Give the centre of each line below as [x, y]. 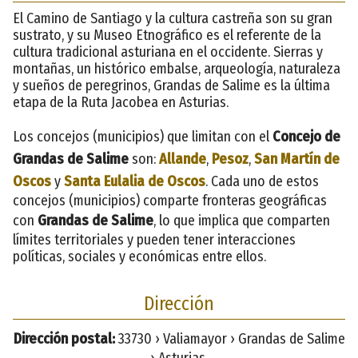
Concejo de [306, 136]
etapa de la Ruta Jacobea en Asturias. [121, 102]
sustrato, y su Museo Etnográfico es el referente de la [167, 35]
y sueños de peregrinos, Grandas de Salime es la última [171, 85]
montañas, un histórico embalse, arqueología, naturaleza [177, 68]
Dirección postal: [64, 338]
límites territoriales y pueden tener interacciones [154, 239]
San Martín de [297, 159]
